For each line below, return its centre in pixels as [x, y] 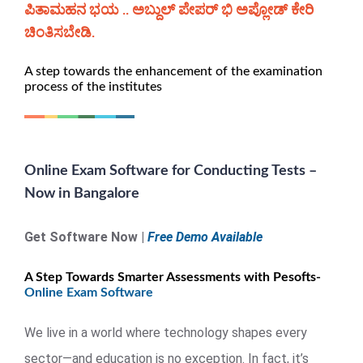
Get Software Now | [86, 237]
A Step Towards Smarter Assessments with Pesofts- [173, 277]
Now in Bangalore [82, 194]
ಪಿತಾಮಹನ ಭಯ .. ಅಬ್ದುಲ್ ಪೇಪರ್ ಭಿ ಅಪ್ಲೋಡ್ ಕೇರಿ [169, 11]
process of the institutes [93, 87]
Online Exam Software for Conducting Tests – [171, 171]
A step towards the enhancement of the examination [173, 71]
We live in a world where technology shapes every [166, 333]
